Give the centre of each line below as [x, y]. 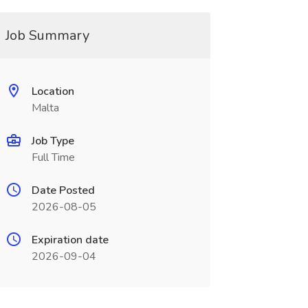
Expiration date [70, 240]
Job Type [53, 141]
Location [53, 91]
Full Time [53, 157]
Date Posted [63, 190]
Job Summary [47, 35]
